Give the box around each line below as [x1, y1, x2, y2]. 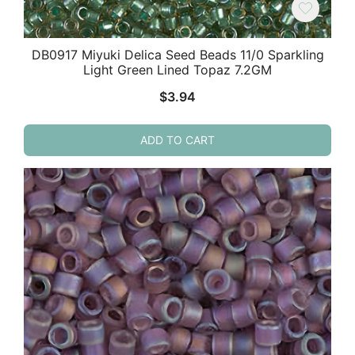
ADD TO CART [140, 132, 215, 147]
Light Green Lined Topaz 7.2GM [83, 61, 272, 78]
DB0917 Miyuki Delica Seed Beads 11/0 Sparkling [31, 46, 324, 63]
